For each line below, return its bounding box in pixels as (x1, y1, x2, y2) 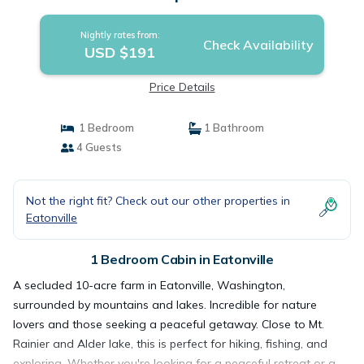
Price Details (149, 80, 215, 94)
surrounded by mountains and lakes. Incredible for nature (13, 297, 317, 312)
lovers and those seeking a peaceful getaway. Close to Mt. (13, 317, 324, 331)
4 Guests (73, 141, 122, 154)
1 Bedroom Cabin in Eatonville (90, 251, 274, 267)
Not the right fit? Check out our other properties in (26, 193, 290, 208)
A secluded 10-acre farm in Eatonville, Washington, (13, 278, 285, 292)
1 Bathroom (201, 121, 264, 134)
